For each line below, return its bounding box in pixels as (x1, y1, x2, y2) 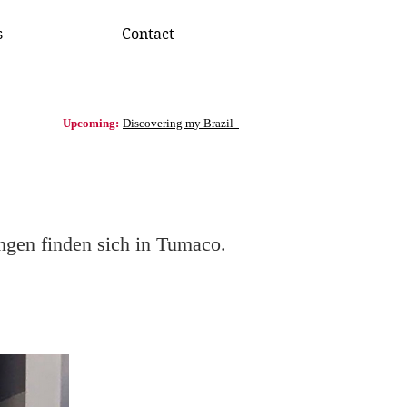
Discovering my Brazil (123, 116, 239, 130)
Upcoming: (63, 116, 119, 130)
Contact (121, 25, 174, 43)
